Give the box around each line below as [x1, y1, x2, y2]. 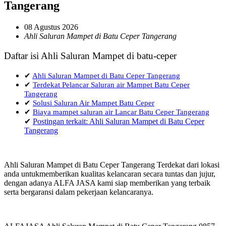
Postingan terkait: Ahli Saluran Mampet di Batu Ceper [33, 117, 204, 126]
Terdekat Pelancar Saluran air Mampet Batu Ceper [33, 80, 190, 89]
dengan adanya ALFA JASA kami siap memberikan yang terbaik [4, 179, 210, 188]
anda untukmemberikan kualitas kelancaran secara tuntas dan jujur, [4, 169, 215, 179]
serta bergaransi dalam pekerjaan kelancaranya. [4, 188, 153, 197]
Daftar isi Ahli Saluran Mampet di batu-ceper [4, 50, 177, 61]
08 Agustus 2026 [24, 22, 78, 31]
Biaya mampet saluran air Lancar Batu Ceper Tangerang [33, 107, 209, 117]
